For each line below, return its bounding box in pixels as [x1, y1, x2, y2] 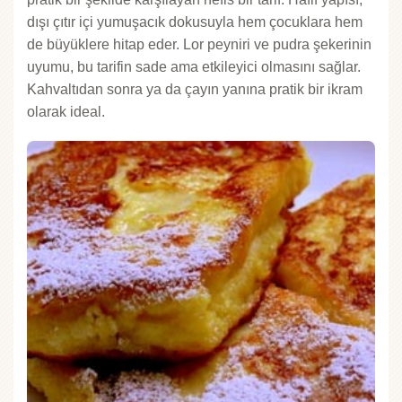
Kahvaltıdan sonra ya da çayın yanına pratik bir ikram [27, 82, 363, 98]
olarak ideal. [27, 104, 105, 120]
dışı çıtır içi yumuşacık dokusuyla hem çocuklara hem [27, 14, 363, 31]
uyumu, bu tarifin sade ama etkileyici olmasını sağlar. [27, 59, 361, 75]
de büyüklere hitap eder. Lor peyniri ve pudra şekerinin [27, 37, 371, 53]
